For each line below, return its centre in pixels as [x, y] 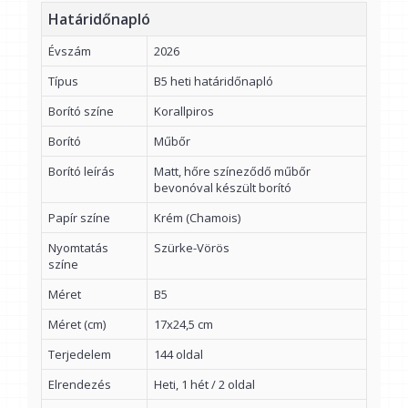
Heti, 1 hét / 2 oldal [204, 384]
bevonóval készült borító [223, 188]
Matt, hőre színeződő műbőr [232, 171]
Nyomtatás [78, 248]
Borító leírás [82, 171]
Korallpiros [184, 111]
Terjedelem [80, 354]
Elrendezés [80, 384]
